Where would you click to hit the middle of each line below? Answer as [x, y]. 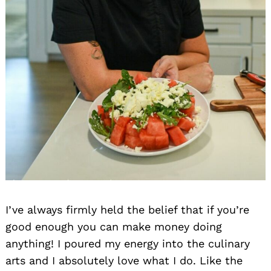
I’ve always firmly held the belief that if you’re [127, 210]
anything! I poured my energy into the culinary [128, 244]
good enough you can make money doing [114, 227]
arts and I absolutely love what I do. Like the [124, 261]
